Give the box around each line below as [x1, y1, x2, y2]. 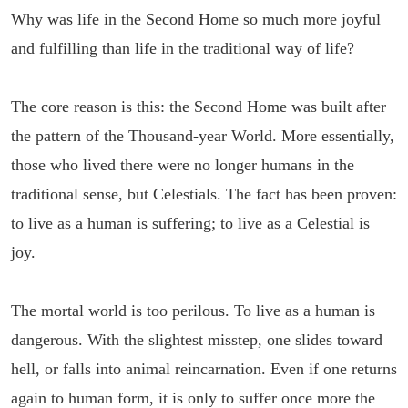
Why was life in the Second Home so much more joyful [11, 10, 381, 28]
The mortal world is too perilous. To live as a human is [11, 301, 375, 320]
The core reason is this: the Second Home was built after [11, 97, 386, 116]
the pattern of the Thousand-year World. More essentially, [11, 127, 394, 145]
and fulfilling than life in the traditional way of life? [11, 39, 354, 57]
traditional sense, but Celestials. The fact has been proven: [11, 185, 397, 203]
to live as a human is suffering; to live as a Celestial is [11, 214, 370, 232]
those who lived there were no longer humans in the [11, 156, 354, 174]
